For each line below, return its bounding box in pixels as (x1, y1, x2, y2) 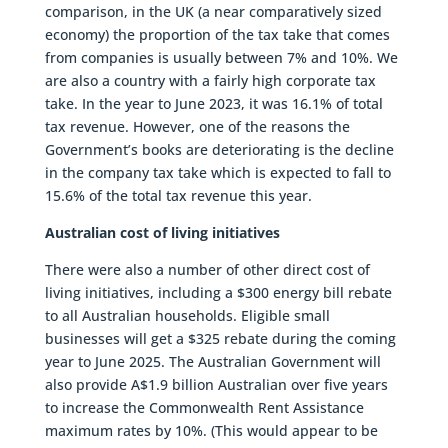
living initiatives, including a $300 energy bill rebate (44, 282, 392, 302)
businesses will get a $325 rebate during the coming (44, 328, 396, 348)
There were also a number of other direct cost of (44, 259, 370, 279)
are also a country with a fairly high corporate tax (44, 70, 376, 90)
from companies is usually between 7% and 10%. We (44, 47, 398, 67)
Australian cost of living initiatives (44, 222, 280, 242)
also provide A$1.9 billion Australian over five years (44, 374, 388, 394)
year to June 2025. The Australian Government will (44, 351, 381, 371)
